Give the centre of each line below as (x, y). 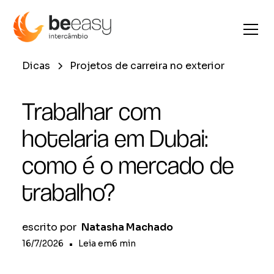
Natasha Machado (127, 227)
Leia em (95, 243)
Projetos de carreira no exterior (147, 66)
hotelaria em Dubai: (115, 138)
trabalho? (68, 192)
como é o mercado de (128, 165)
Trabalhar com (91, 111)
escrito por (49, 227)
